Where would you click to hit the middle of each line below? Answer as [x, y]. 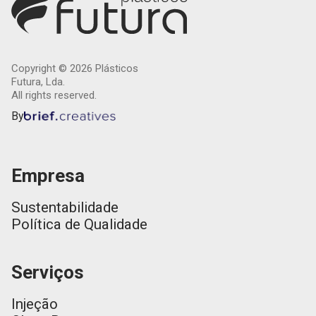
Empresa [48, 175]
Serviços [48, 272]
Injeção [35, 304]
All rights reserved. [54, 95]
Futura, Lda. [38, 81]
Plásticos [115, 68]
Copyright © [41, 68]
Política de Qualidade [79, 225]
